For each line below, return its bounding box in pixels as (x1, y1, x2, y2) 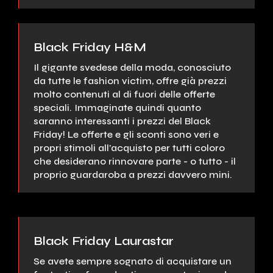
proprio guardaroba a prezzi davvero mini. (34, 168, 232, 180)
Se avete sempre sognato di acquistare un (34, 255, 232, 268)
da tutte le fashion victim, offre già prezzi (34, 74, 227, 87)
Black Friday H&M (34, 39, 146, 55)
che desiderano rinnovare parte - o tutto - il (34, 155, 236, 167)
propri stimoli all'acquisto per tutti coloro (34, 141, 225, 154)
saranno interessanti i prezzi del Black (34, 115, 211, 127)
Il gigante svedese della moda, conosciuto (34, 61, 231, 73)
